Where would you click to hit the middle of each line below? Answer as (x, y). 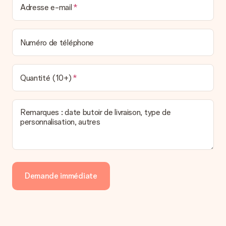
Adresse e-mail (46, 7)
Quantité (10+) (46, 78)
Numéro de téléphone (57, 42)
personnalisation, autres (60, 122)
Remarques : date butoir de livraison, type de (96, 112)
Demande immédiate (61, 176)
